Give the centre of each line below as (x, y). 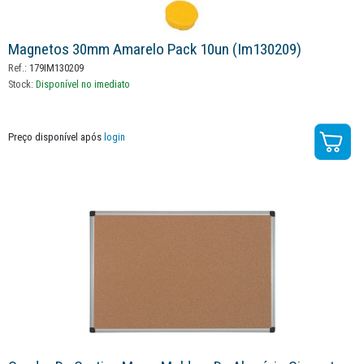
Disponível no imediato (83, 84)
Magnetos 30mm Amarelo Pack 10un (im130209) (155, 50)
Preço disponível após (56, 137)
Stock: (22, 84)
